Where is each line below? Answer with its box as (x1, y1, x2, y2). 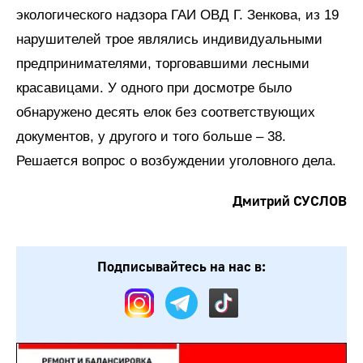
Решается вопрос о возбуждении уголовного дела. (16, 153, 336, 169)
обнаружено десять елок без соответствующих (16, 105, 315, 120)
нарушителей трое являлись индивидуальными (16, 32, 322, 47)
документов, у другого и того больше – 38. (16, 129, 286, 144)
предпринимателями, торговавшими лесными (16, 56, 310, 71)
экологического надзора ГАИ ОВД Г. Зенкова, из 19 (16, 7, 339, 23)
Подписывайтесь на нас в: (97, 258, 266, 275)
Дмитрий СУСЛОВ (233, 193, 347, 210)
